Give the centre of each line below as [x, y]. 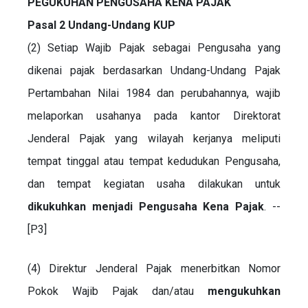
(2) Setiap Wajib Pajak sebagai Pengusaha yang [154, 47]
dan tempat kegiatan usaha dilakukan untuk [154, 184]
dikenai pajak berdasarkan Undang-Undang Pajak [154, 70]
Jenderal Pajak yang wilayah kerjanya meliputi [154, 138]
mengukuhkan [244, 291]
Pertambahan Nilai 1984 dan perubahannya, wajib [154, 93]
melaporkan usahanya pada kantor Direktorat [154, 115]
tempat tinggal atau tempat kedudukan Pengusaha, [154, 161]
